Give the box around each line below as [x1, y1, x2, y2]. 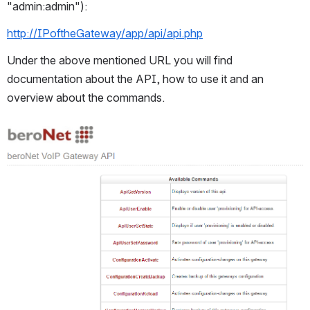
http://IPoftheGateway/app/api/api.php [7, 26, 203, 41]
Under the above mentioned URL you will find [7, 53, 232, 68]
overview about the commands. [7, 91, 165, 105]
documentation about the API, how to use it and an [7, 72, 264, 86]
